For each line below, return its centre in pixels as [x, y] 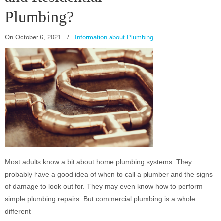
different [18, 211]
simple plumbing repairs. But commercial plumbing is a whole [100, 199]
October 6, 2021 [38, 37]
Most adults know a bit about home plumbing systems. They [98, 162]
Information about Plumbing [114, 37]
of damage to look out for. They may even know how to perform [104, 187]
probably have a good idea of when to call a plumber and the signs [109, 174]
